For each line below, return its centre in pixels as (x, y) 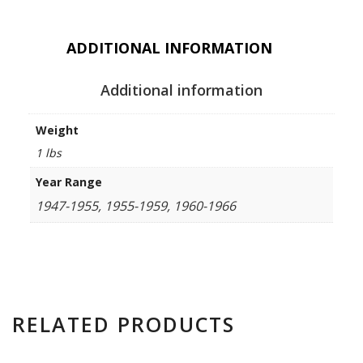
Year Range (69, 182)
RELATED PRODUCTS (124, 325)
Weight (57, 130)
